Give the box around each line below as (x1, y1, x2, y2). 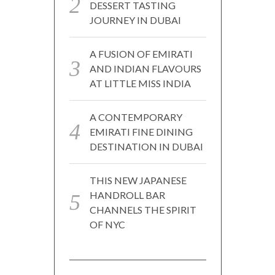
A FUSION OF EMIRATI (89, 47, 193, 60)
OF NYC (89, 218, 125, 230)
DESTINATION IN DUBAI (89, 140, 203, 152)
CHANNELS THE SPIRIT (89, 203, 196, 215)
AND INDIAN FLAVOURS (89, 62, 201, 74)
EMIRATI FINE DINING (89, 125, 193, 137)
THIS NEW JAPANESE (89, 174, 187, 186)
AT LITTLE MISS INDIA (89, 77, 191, 89)
